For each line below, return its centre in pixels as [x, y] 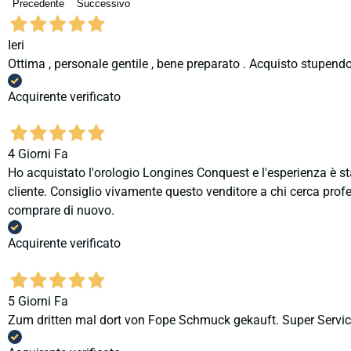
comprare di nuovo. [61, 211]
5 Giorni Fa [38, 301]
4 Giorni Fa [38, 154]
